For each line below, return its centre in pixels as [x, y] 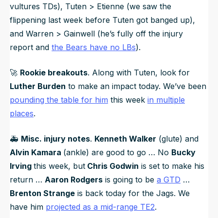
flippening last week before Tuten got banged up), [102, 20]
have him [28, 207]
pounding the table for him [59, 100]
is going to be [130, 180]
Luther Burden [38, 86]
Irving [22, 166]
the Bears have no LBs [94, 47]
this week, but [59, 166]
